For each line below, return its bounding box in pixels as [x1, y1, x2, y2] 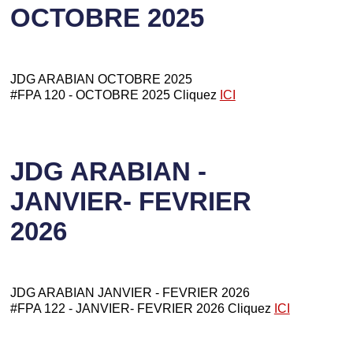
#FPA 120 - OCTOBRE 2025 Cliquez [9, 87, 220, 102]
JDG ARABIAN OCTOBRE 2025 [9, 72, 195, 87]
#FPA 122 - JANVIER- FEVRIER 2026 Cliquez [9, 301, 274, 316]
